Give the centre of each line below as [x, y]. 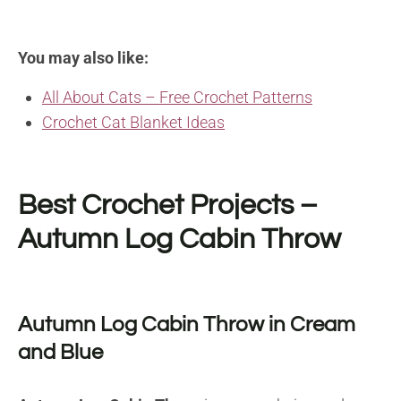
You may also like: [85, 57]
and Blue [60, 352]
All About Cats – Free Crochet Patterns [177, 97]
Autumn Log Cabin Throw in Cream [187, 324]
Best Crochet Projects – [168, 205]
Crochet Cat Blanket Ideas [133, 122]
